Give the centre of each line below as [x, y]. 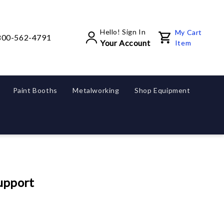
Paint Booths [36, 90]
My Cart [188, 32]
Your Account [125, 42]
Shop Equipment [163, 90]
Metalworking [97, 90]
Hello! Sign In [123, 31]
